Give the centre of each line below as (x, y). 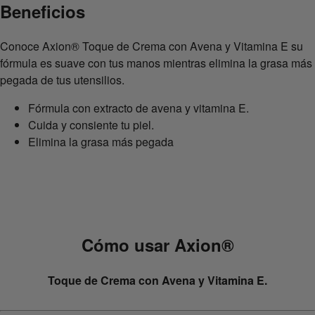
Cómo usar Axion (151, 245)
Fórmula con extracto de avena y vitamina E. (139, 108)
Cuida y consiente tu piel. (91, 125)
